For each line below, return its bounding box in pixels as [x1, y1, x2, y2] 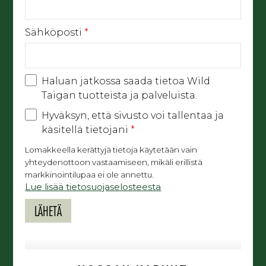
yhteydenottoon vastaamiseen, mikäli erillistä [25, 157, 203, 167]
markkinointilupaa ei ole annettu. [25, 170, 154, 180]
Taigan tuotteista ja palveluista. [41, 90, 197, 102]
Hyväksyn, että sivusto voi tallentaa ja [41, 110, 224, 122]
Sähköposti [25, 27, 85, 39]
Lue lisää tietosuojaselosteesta [25, 181, 161, 193]
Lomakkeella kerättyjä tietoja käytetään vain [25, 145, 198, 155]
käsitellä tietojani [41, 124, 131, 136]
